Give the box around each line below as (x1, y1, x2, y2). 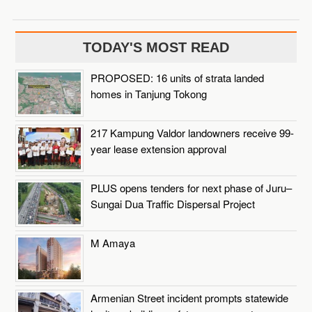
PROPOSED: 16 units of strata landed (91, 70, 265, 85)
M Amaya (91, 235, 136, 250)
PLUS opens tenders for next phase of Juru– (91, 180, 292, 195)
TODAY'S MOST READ (83, 39, 229, 55)
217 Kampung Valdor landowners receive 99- (91, 125, 295, 140)
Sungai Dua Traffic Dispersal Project (91, 196, 256, 211)
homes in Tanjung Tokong (91, 86, 208, 101)
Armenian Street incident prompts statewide (91, 290, 289, 305)
